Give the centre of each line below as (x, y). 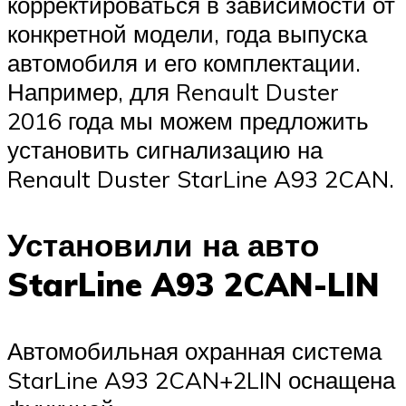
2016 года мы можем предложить (188, 120)
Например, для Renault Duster (173, 91)
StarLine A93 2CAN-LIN (193, 285)
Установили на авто (163, 245)
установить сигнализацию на (165, 149)
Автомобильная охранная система (194, 351)
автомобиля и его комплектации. (184, 62)
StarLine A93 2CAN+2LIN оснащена (201, 380)
